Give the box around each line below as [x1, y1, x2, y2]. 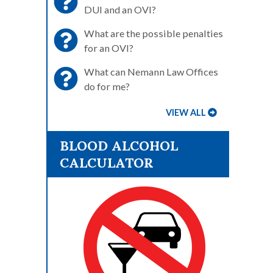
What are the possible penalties [84, 27, 223, 39]
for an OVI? [84, 42, 133, 54]
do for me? [84, 80, 130, 92]
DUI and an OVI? [84, 4, 156, 15]
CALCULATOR [60, 154, 154, 171]
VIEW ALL [166, 107, 207, 118]
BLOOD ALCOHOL [60, 137, 178, 154]
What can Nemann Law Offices [84, 66, 218, 77]
